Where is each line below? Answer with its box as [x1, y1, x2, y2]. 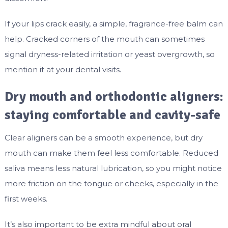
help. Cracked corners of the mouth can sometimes [4, 34, 205, 44]
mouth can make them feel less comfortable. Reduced [4, 148, 218, 158]
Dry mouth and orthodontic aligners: [4, 89, 223, 105]
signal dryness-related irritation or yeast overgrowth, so [4, 49, 215, 60]
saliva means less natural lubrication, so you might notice [4, 163, 222, 174]
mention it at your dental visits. [4, 65, 121, 75]
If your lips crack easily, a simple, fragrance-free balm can [4, 19, 223, 29]
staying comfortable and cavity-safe [4, 107, 220, 124]
